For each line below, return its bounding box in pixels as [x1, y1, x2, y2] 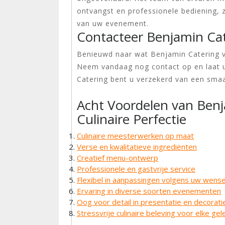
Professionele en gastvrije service [77, 164, 195, 174]
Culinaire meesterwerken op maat [77, 131, 194, 141]
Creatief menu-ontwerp [77, 153, 158, 163]
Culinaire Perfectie [77, 110, 186, 128]
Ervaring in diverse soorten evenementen [77, 186, 221, 196]
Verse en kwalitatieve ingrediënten [77, 142, 197, 152]
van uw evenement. [77, 19, 149, 28]
